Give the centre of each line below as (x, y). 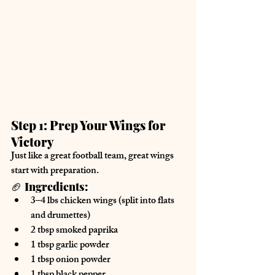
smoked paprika (87, 231)
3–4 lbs (45, 201)
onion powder (83, 260)
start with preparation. (55, 171)
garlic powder (83, 246)
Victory (33, 141)
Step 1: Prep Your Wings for (90, 125)
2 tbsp (43, 231)
